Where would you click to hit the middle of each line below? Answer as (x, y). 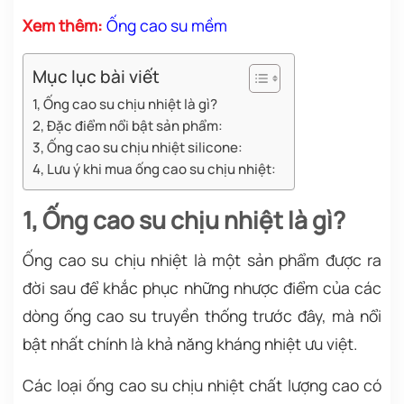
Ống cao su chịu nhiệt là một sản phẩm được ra (202, 260)
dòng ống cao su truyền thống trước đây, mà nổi (202, 316)
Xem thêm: (63, 25)
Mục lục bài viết (96, 77)
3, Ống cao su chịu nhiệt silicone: (138, 147)
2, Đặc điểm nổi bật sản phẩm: (128, 126)
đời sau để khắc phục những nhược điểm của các (202, 288)
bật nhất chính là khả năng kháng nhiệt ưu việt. (190, 344)
